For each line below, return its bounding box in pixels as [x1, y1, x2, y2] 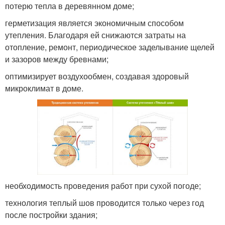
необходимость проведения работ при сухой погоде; [5, 179, 201, 191]
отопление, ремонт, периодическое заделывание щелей [5, 41, 214, 53]
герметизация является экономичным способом [5, 17, 184, 29]
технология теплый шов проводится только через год [5, 196, 204, 208]
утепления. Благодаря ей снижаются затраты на [5, 29, 186, 41]
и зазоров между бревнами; [5, 53, 108, 65]
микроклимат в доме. [5, 82, 83, 94]
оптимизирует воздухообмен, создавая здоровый [5, 70, 189, 82]
